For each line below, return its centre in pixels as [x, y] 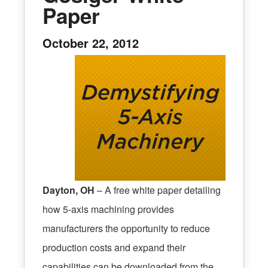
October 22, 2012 [91, 42]
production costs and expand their [114, 247]
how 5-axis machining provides [108, 209]
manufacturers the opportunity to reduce [126, 228]
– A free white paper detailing [158, 190]
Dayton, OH [68, 190]
